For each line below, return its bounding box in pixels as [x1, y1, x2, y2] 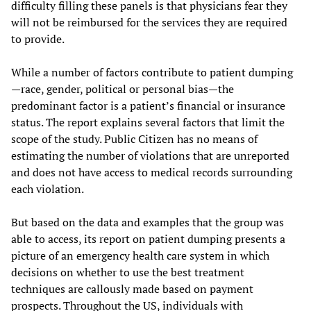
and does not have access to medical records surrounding [11, 165, 292, 180]
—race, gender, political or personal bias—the [11, 81, 234, 97]
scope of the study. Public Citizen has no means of [11, 131, 258, 147]
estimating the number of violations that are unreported [11, 148, 289, 164]
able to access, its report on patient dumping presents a [11, 231, 285, 247]
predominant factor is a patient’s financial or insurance [11, 98, 285, 114]
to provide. [11, 31, 65, 47]
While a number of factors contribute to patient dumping [11, 65, 293, 81]
